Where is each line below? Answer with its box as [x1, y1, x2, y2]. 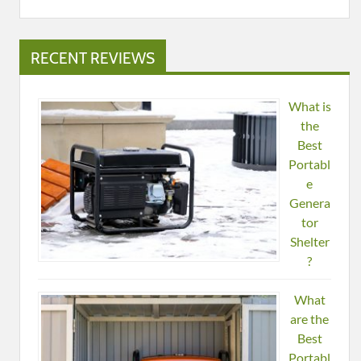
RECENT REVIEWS [31, 48, 155, 68]
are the [290, 311, 329, 326]
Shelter [289, 234, 330, 249]
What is [288, 98, 331, 114]
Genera [288, 195, 330, 210]
